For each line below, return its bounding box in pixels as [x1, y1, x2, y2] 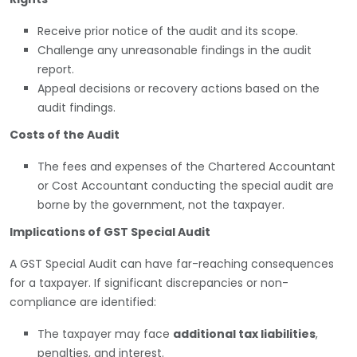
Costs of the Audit [10, 126, 120, 143]
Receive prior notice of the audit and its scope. [37, 22, 298, 39]
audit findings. [37, 99, 116, 116]
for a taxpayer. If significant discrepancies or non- [10, 274, 288, 291]
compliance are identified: [10, 293, 156, 310]
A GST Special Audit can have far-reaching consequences [10, 255, 334, 272]
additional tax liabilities [173, 325, 316, 342]
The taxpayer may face [37, 325, 173, 342]
